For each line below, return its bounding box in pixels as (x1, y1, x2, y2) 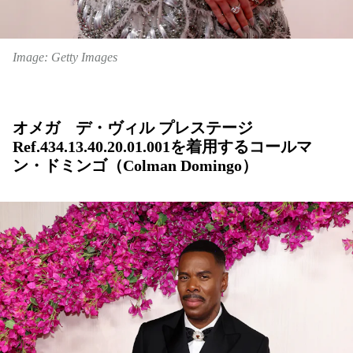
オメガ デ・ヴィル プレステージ (13, 119, 253, 137)
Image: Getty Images (13, 50, 117, 65)
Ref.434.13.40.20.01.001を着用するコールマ (13, 138, 312, 156)
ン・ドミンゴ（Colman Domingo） (13, 157, 258, 175)
